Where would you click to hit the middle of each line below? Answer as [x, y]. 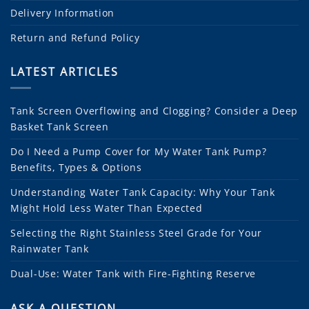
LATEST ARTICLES [64, 72]
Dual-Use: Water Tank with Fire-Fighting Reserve [133, 274]
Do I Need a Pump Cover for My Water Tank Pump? [139, 152]
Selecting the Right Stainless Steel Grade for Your [137, 233]
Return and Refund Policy [75, 37]
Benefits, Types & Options [76, 168]
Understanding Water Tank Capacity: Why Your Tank [143, 192]
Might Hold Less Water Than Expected [107, 208]
